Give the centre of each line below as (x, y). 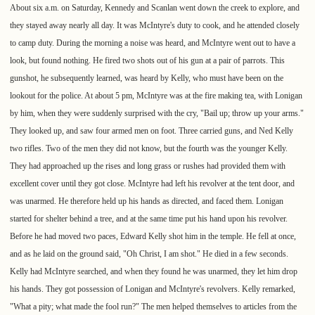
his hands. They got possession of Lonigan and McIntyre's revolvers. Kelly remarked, (153, 289)
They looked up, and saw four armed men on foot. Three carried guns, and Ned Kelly (152, 131)
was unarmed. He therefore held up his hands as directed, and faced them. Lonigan (147, 201)
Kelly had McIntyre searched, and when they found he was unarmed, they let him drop (154, 272)
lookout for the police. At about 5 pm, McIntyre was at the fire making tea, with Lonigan (156, 96)
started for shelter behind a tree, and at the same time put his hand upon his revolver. (149, 219)
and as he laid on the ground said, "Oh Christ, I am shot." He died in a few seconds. (149, 254)
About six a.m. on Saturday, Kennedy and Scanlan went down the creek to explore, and (155, 8)
